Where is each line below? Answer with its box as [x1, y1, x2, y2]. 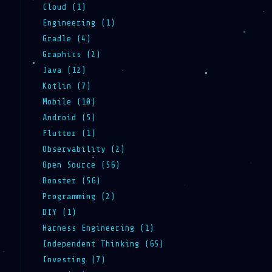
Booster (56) [42, 175, 101, 185]
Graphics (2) [42, 49, 101, 59]
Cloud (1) [42, 2, 86, 12]
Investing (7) [42, 254, 106, 264]
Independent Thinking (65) [42, 239, 164, 248]
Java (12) [42, 65, 86, 75]
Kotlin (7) [42, 81, 91, 90]
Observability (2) [42, 144, 125, 154]
